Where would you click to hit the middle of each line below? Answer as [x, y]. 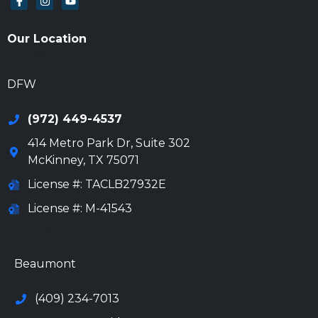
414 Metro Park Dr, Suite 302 [109, 143]
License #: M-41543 [79, 209]
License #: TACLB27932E [97, 185]
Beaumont [45, 264]
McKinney [55, 160]
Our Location [47, 39]
